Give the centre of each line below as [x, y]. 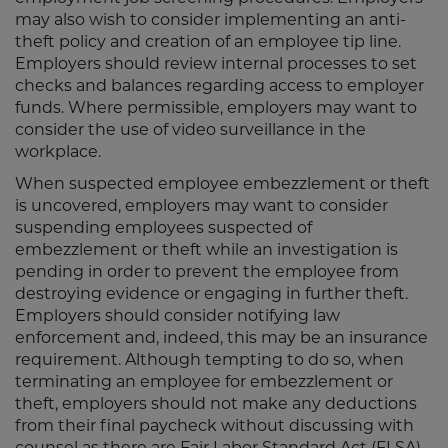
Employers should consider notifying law [177, 315]
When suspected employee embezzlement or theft [222, 183]
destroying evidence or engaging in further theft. [211, 293]
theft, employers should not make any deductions [216, 403]
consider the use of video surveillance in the [190, 129]
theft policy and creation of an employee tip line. [208, 41]
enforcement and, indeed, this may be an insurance [221, 337]
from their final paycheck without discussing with [214, 425]
